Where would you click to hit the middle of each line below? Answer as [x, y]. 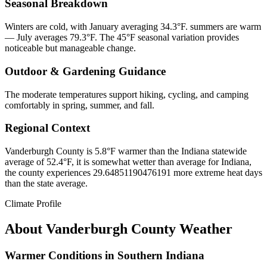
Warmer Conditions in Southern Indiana [105, 255]
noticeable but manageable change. [70, 48]
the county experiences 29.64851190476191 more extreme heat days [133, 173]
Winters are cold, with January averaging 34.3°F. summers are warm [133, 27]
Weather [204, 229]
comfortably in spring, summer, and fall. [80, 105]
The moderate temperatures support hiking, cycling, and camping [127, 94]
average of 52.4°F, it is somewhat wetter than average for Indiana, [128, 162]
